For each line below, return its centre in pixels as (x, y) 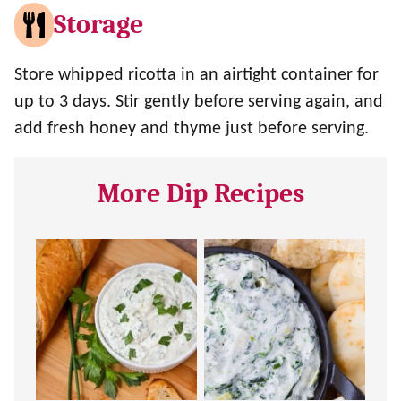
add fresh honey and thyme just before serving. (192, 128)
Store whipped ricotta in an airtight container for (196, 75)
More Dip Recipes (200, 193)
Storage (99, 24)
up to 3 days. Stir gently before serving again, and (199, 102)
